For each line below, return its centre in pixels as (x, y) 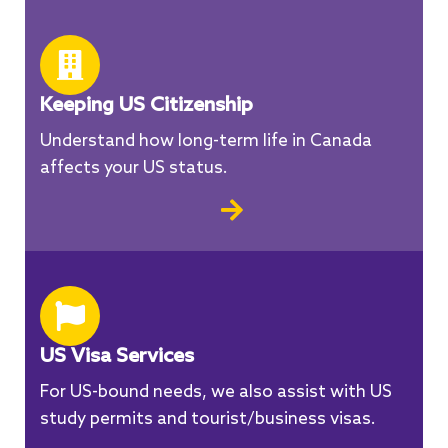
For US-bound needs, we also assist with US (216, 393)
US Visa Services (117, 357)
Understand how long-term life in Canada (206, 142)
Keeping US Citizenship (146, 106)
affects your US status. (134, 169)
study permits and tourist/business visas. (208, 420)
